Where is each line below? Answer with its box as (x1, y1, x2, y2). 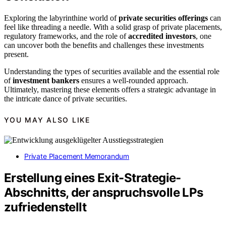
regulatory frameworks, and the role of (4, 32, 128, 41)
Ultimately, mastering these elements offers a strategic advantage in (4, 85, 216, 94)
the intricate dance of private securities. (4, 94, 127, 103)
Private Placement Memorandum (24, 151, 130, 160)
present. (4, 50, 29, 59)
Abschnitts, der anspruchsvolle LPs (4, 185, 203, 200)
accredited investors (128, 32, 196, 41)
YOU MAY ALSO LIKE (4, 115, 90, 124)
